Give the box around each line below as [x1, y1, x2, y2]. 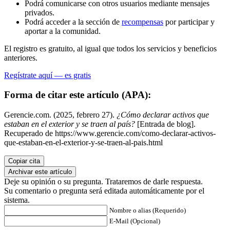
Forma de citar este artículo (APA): [4, 89, 151, 101]
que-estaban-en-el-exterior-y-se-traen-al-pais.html [4, 138, 163, 147]
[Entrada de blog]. [135, 120, 196, 129]
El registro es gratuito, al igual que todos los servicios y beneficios [4, 44, 217, 53]
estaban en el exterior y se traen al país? [4, 120, 135, 129]
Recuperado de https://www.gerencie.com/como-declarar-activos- [4, 129, 216, 138]
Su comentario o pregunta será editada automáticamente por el [4, 186, 204, 196]
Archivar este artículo [8, 168, 72, 176]
